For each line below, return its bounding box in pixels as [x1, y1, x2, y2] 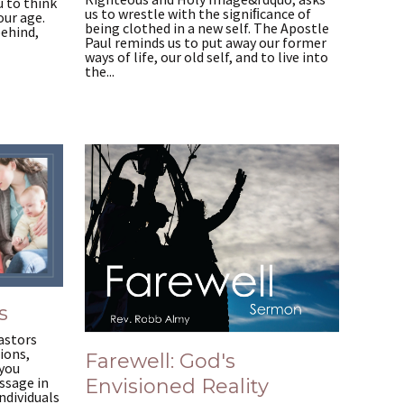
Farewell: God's [85, 349, 235, 374]
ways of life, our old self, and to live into [85, 47, 328, 66]
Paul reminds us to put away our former [85, 32, 326, 51]
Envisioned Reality [85, 374, 269, 399]
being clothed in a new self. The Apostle [85, 18, 329, 37]
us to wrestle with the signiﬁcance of [85, 4, 311, 23]
